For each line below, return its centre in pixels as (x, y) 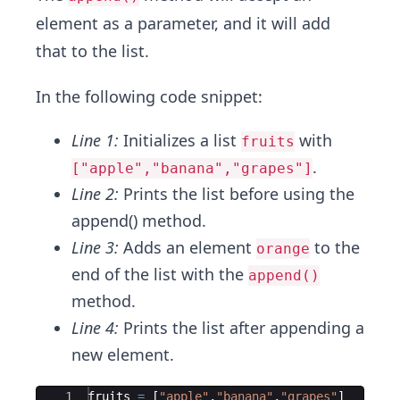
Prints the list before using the (237, 194)
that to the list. (92, 51)
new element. (123, 354)
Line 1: (95, 140)
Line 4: (95, 328)
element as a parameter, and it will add (183, 23)
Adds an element (187, 247)
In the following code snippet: (149, 96)
